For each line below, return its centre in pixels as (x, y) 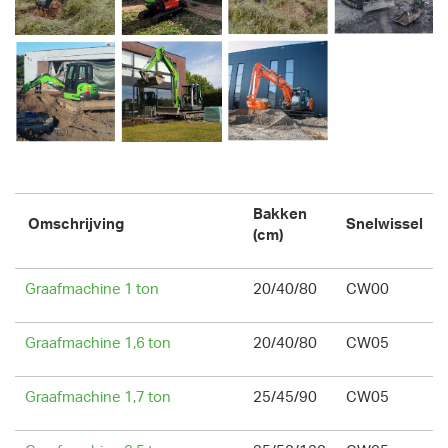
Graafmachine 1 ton (92, 289)
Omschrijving (74, 224)
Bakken (280, 214)
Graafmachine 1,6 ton (98, 343)
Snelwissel (384, 224)
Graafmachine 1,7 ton (98, 397)
